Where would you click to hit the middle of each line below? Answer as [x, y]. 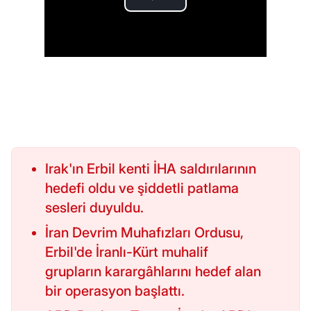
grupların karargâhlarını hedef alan [153, 272]
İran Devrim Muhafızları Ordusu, [144, 233]
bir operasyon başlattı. [115, 291]
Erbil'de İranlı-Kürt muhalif [127, 252]
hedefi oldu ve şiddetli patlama [142, 188]
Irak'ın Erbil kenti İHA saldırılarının [151, 169]
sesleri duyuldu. [94, 208]
